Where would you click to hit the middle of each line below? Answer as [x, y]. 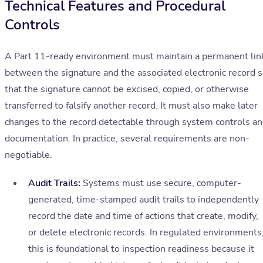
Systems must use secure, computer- [161, 183]
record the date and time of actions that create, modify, [143, 216]
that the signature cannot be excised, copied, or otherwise [127, 90]
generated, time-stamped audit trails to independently [144, 200]
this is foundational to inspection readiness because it [141, 249]
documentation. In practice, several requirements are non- [127, 139]
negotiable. [28, 155]
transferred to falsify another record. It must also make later [131, 106]
